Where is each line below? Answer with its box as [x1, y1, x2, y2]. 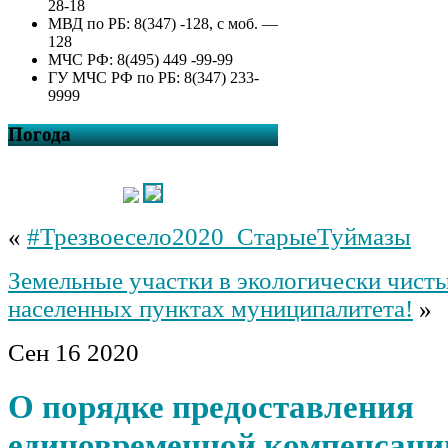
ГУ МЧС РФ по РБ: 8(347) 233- [48, 69, 259, 87]
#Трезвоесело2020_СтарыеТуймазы [27, 222, 411, 250]
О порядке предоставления [8, 388, 414, 426]
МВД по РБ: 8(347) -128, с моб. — [48, 15, 278, 33]
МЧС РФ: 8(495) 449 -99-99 [48, 51, 233, 69]
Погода [8, 124, 71, 145]
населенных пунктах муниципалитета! [8, 294, 413, 322]
